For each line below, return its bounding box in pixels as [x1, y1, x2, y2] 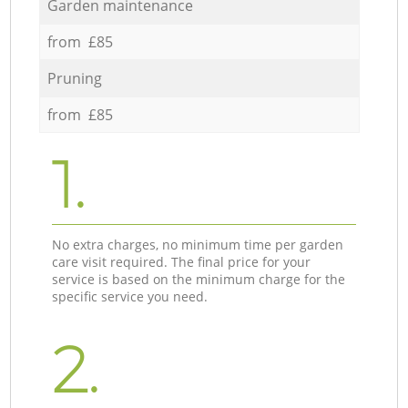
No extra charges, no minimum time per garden [52, 235, 344, 253]
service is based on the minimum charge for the [52, 270, 346, 288]
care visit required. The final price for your [52, 252, 311, 270]
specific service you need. [52, 287, 209, 305]
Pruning [46, 67, 102, 88]
